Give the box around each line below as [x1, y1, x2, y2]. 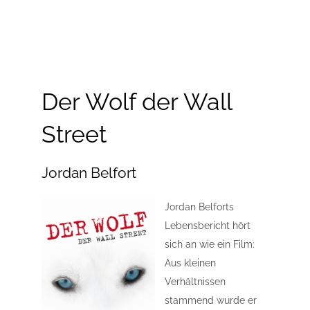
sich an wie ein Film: [165, 239, 255, 250]
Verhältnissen [165, 276, 226, 288]
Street [42, 120, 107, 148]
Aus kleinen [165, 257, 216, 269]
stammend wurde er [165, 295, 257, 307]
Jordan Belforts [165, 201, 234, 213]
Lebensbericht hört [165, 220, 250, 232]
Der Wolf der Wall [42, 88, 232, 116]
